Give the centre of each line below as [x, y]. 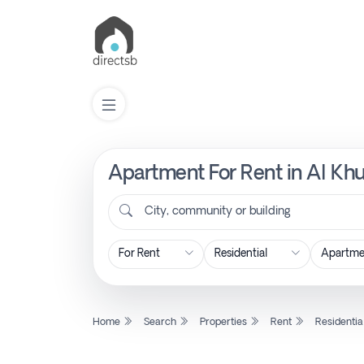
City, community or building [218, 212]
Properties [225, 322]
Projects [67, 353]
